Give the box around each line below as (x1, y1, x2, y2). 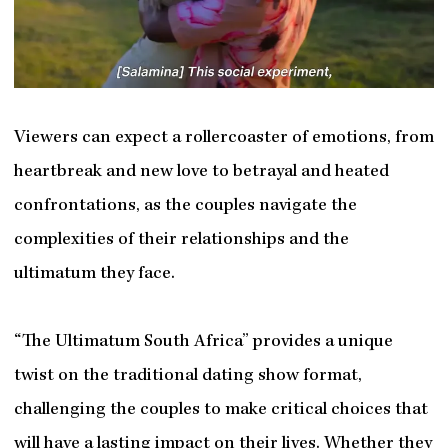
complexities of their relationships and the (13, 230, 349, 250)
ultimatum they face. (13, 264, 175, 284)
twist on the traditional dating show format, (13, 366, 362, 386)
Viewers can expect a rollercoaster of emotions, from (13, 128, 434, 148)
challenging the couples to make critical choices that (13, 400, 428, 420)
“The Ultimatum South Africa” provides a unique (13, 332, 393, 352)
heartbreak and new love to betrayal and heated (13, 162, 389, 182)
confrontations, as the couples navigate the (13, 196, 357, 216)
